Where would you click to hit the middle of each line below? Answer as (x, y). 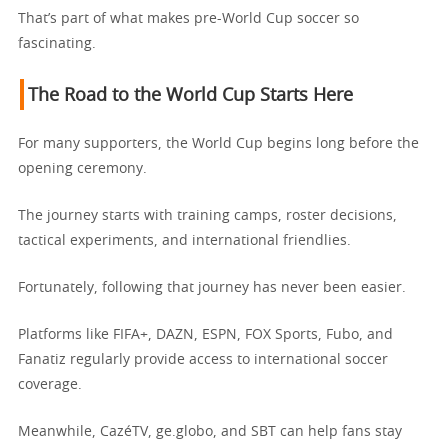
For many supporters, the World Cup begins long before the (218, 143)
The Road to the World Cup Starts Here (190, 95)
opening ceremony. (82, 168)
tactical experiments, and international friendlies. (184, 240)
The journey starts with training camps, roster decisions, (207, 215)
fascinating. (57, 43)
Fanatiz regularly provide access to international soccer (203, 359)
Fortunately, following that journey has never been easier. (212, 287)
